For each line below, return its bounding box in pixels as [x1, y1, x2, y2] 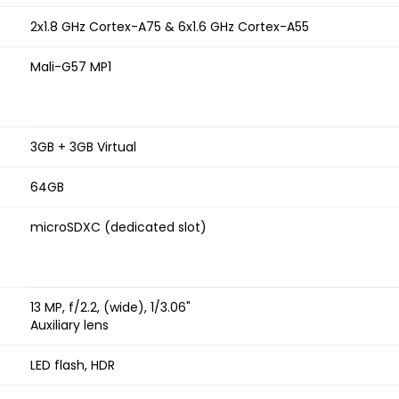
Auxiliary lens [30, 316, 109, 335]
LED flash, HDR [30, 356, 115, 375]
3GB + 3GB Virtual [30, 138, 136, 157]
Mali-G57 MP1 [30, 58, 111, 77]
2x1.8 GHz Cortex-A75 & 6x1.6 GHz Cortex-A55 [30, 18, 309, 37]
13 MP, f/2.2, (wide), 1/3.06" [30, 298, 191, 317]
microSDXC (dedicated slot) [30, 218, 207, 237]
